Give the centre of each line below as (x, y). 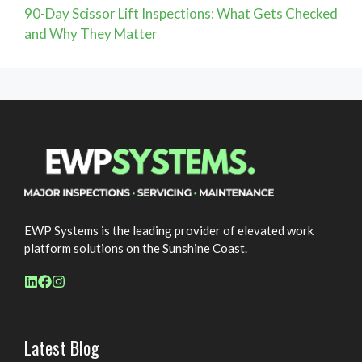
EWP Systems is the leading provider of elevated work (169, 230)
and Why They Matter (91, 33)
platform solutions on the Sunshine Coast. (136, 248)
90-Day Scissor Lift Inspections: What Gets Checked (181, 13)
